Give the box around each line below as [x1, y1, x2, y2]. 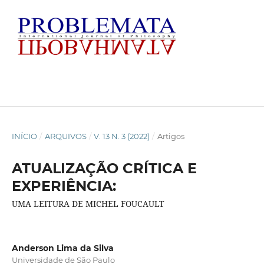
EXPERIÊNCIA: [11, 177, 116, 194]
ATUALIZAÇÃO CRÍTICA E [11, 159, 197, 177]
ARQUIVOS [44, 131, 87, 141]
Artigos [157, 131, 184, 141]
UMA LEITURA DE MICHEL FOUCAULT [11, 197, 164, 209]
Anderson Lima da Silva [11, 243, 114, 253]
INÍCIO [11, 131, 37, 141]
